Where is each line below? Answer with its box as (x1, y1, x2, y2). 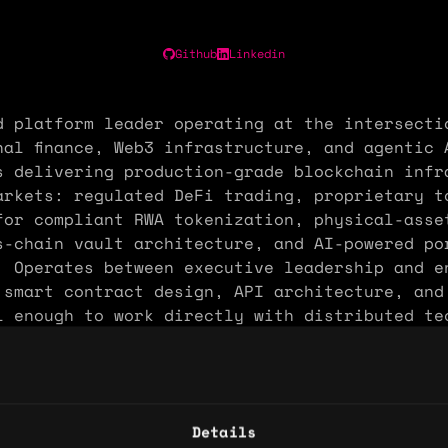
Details (192, 420, 256, 443)
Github (175, 45, 217, 62)
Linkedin (229, 45, 285, 62)
